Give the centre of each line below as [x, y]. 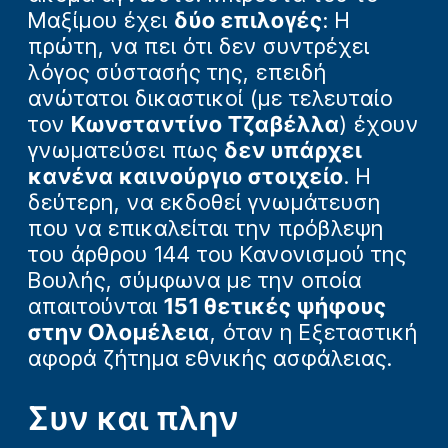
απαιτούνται [96, 306]
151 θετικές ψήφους [275, 306]
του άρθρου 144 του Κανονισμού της [217, 254]
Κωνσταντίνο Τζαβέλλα [205, 124]
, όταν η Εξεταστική [314, 332]
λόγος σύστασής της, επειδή [177, 72]
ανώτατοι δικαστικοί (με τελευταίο [210, 98]
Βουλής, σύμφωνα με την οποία [195, 280]
